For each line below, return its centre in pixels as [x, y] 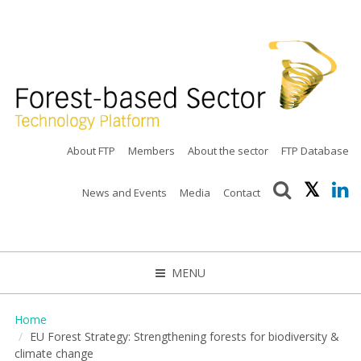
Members [152, 151]
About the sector [228, 151]
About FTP [91, 151]
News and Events [125, 193]
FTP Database [315, 151]
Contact [242, 193]
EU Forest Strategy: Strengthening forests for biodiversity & [184, 337]
